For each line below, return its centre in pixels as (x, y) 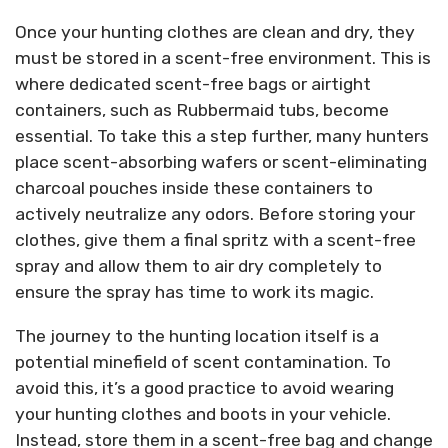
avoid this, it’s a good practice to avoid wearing (204, 388)
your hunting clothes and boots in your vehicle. (203, 414)
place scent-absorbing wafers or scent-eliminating (221, 162)
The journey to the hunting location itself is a (197, 336)
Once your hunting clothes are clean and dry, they (215, 32)
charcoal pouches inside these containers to (194, 188)
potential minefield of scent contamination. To (203, 362)
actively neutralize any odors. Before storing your (215, 214)
